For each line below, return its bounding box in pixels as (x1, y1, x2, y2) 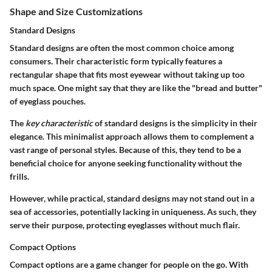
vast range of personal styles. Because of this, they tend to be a (10, 144, 241, 155)
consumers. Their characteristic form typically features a (10, 56, 222, 67)
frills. (10, 171, 29, 182)
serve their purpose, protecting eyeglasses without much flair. (10, 220, 240, 231)
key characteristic (25, 118, 93, 129)
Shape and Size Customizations (10, 5, 143, 18)
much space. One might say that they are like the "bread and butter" (10, 83, 262, 93)
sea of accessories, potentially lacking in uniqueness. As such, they (10, 206, 256, 217)
